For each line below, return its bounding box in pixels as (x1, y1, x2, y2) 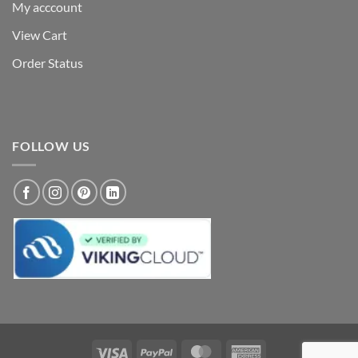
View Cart (12, 26, 67, 42)
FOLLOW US (12, 137, 91, 153)
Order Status (12, 54, 83, 70)
